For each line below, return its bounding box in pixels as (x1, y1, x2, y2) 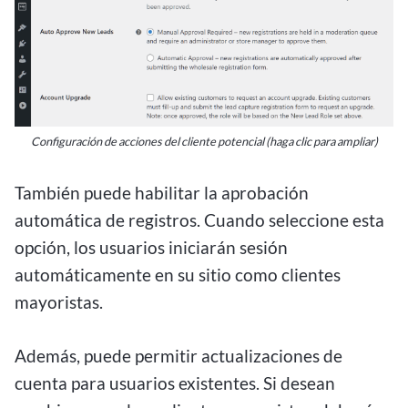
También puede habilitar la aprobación (15, 182, 309, 204)
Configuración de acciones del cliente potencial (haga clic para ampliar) (30, 134, 378, 149)
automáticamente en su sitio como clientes (15, 264, 341, 286)
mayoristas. (15, 291, 107, 313)
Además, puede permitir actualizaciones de (15, 345, 342, 367)
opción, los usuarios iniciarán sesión (15, 237, 288, 259)
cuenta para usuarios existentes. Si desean (15, 372, 335, 394)
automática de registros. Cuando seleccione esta (15, 209, 384, 231)
